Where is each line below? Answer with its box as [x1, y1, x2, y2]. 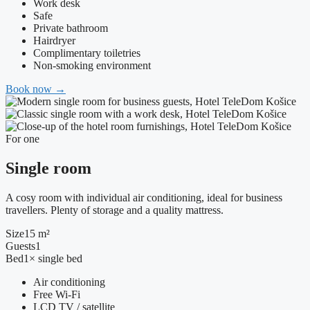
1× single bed [24, 252, 82, 264]
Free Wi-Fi [33, 288, 80, 300]
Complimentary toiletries [33, 46, 140, 59]
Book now [6, 82, 55, 95]
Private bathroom [33, 21, 108, 34]
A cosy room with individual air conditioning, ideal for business [6, 191, 282, 203]
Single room [6, 158, 91, 177]
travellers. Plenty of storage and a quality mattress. [6, 203, 224, 216]
